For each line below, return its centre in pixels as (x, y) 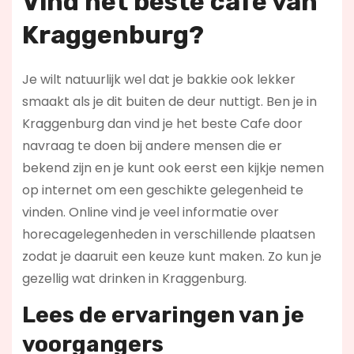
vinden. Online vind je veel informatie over (150, 213)
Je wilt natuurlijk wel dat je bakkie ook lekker (158, 80)
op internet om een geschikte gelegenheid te (162, 190)
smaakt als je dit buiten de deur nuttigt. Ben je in (169, 102)
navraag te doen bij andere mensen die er (152, 146)
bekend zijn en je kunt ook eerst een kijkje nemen (173, 168)
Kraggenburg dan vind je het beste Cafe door (162, 124)
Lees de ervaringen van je (163, 315)
